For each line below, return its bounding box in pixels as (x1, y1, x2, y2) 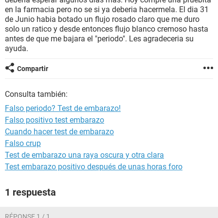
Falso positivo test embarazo (5, 115, 104, 125)
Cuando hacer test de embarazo (5, 127, 114, 136)
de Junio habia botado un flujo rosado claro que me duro (5, 15, 200, 24)
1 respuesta (5, 186, 56, 198)
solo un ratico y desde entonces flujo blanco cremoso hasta (5, 24, 208, 34)
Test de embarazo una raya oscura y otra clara (5, 150, 164, 160)
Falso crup (5, 139, 41, 148)
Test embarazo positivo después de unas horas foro (5, 162, 182, 171)
